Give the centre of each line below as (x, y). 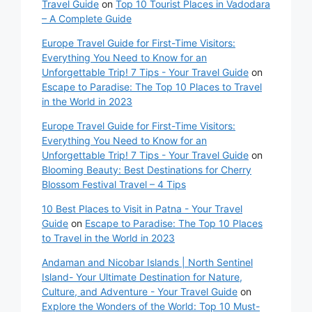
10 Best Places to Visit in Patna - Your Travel (142, 209)
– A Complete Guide (87, 19)
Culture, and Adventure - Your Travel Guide (140, 292)
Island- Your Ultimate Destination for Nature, (142, 277)
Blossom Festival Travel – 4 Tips (114, 185)
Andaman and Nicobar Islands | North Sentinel (147, 263)
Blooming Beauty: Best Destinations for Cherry (147, 170)
